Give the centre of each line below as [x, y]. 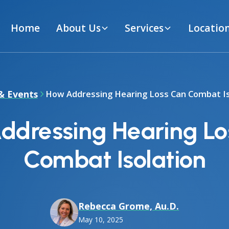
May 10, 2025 [101, 220]
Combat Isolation [114, 159]
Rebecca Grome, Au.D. [129, 206]
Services [144, 28]
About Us [78, 28]
